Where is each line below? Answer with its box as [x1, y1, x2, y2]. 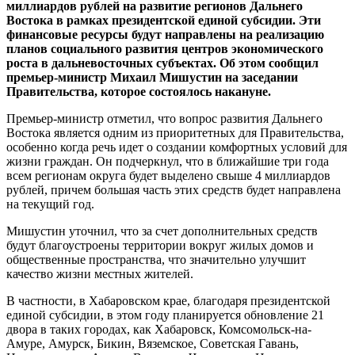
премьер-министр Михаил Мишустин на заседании [6, 71, 298, 85]
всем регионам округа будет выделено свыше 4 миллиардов [6, 169, 330, 183]
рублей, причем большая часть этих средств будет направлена [6, 183, 341, 197]
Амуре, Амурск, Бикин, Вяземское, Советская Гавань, [6, 337, 299, 351]
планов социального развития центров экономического [6, 42, 323, 56]
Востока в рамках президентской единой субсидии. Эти [6, 13, 321, 28]
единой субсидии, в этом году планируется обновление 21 [6, 308, 324, 323]
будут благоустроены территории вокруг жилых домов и [6, 239, 314, 253]
